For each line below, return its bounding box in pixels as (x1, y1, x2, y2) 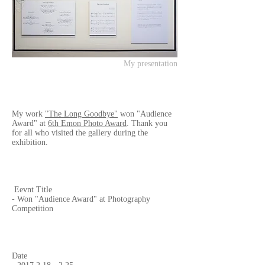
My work (12, 109, 45, 118)
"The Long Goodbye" (45, 109, 118, 118)
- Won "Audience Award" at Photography (12, 195, 150, 203)
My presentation (124, 59, 177, 68)
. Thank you (127, 119, 167, 128)
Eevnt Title (12, 185, 52, 194)
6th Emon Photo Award (48, 119, 127, 128)
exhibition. (12, 138, 48, 147)
